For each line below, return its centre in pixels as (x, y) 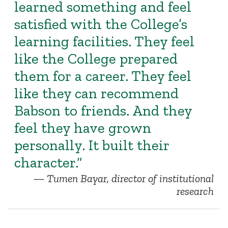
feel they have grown (83, 127)
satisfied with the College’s (101, 24)
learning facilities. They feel (105, 41)
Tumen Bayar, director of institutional (130, 179)
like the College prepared (96, 58)
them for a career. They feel (103, 76)
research (195, 192)
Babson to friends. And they (104, 110)
